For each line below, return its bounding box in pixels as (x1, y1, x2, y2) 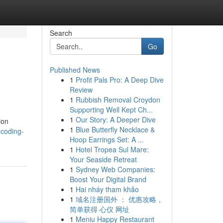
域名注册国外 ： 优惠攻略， (75, 194, 163, 204)
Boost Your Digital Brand (69, 174, 146, 184)
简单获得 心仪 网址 (69, 204, 129, 214)
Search (49, 28, 72, 38)
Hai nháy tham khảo (75, 184, 139, 194)
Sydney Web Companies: (75, 164, 155, 174)
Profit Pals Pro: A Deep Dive (75, 75, 164, 85)
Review (69, 85, 93, 95)
